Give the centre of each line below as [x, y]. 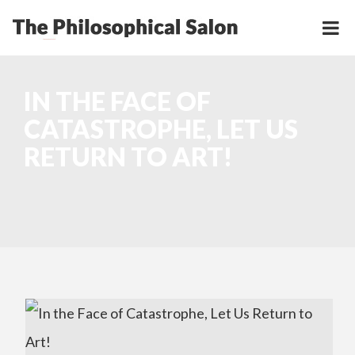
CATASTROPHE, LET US [161, 129]
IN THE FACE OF [117, 101]
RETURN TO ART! [128, 157]
